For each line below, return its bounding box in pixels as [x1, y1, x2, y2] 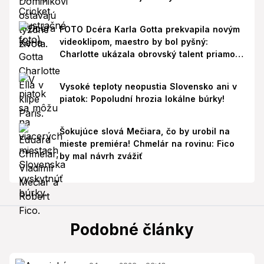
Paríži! [59, 61, 85, 72]
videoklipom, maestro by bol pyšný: [59, 37, 208, 47]
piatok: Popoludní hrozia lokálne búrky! [59, 94, 225, 104]
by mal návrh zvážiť [59, 151, 143, 161]
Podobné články [70, 220, 194, 239]
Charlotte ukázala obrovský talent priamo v [59, 49, 243, 60]
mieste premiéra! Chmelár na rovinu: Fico [59, 138, 235, 149]
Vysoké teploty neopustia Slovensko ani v [59, 81, 237, 92]
